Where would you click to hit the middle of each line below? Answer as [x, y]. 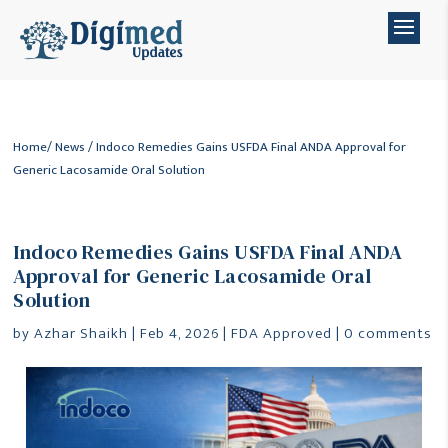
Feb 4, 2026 [180, 333]
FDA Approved [282, 333]
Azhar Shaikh [81, 333]
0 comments [388, 333]
